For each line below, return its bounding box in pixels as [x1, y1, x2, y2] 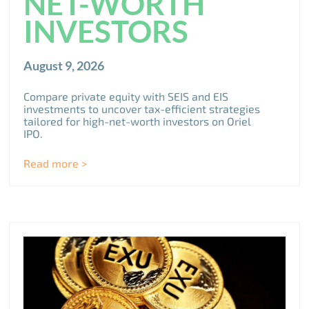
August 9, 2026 [23, 57, 105, 73]
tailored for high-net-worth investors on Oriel [23, 114, 252, 128]
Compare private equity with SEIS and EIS [23, 89, 229, 103]
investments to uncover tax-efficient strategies [23, 101, 261, 115]
